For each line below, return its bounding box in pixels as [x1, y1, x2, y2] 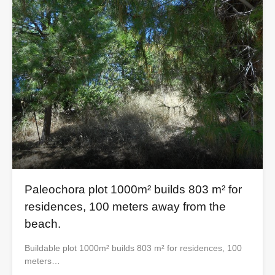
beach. [25, 217, 61, 231]
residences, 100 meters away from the [25, 200, 226, 214]
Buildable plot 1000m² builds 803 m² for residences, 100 [25, 243, 242, 254]
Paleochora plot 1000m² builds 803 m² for [25, 183, 242, 196]
